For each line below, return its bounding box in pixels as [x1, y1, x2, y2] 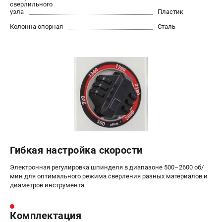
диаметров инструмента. [10, 181, 86, 189]
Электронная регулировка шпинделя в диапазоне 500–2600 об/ [10, 163, 204, 171]
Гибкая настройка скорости [10, 144, 143, 156]
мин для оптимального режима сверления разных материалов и [10, 172, 208, 180]
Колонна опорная [10, 22, 63, 30]
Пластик [158, 7, 183, 15]
